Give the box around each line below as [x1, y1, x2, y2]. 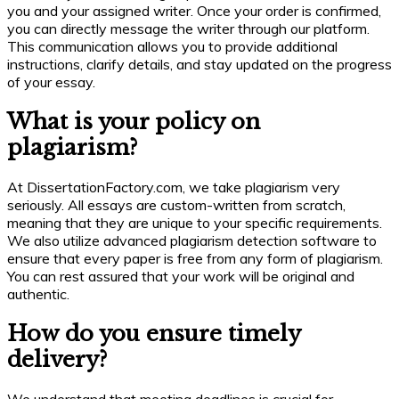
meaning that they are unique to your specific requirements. [7, 213, 382, 232]
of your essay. [7, 72, 95, 91]
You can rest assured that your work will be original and [7, 266, 354, 285]
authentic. [7, 284, 69, 303]
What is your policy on [7, 108, 260, 134]
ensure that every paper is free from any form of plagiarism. [7, 248, 383, 267]
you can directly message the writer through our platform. [7, 19, 370, 37]
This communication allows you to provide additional [7, 37, 338, 55]
